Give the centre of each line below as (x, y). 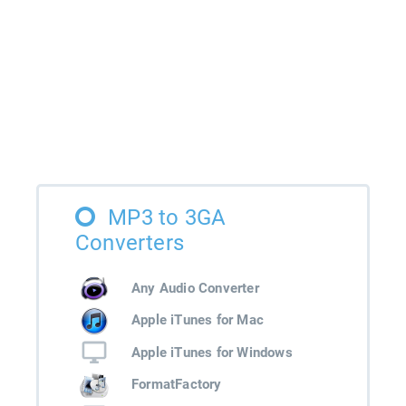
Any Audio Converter (195, 288)
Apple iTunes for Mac (198, 320)
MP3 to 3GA (167, 217)
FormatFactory (177, 385)
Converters (130, 243)
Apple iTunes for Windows (212, 352)
